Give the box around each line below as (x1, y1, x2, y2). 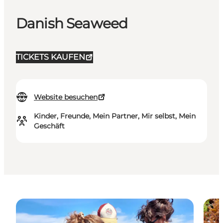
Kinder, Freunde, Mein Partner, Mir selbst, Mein (34, 111, 196, 121)
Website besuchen (34, 93, 98, 102)
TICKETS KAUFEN (16, 52, 85, 62)
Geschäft (34, 121, 65, 131)
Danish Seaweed (16, 15, 128, 32)
